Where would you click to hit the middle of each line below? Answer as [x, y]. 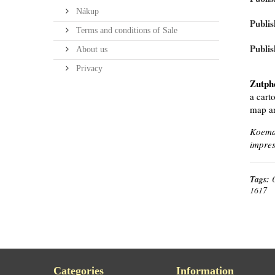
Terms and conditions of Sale [126, 30]
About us [91, 49]
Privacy [88, 68]
